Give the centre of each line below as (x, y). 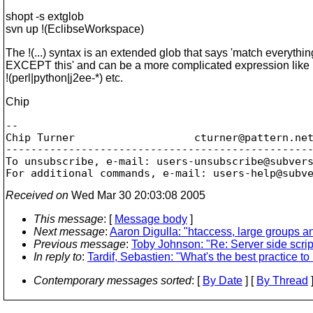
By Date (223, 280)
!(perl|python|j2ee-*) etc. (64, 78)
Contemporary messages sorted (112, 280)
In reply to (58, 256)
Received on (37, 195)
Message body (151, 219)
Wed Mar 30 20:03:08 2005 (137, 195)
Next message (69, 231)
